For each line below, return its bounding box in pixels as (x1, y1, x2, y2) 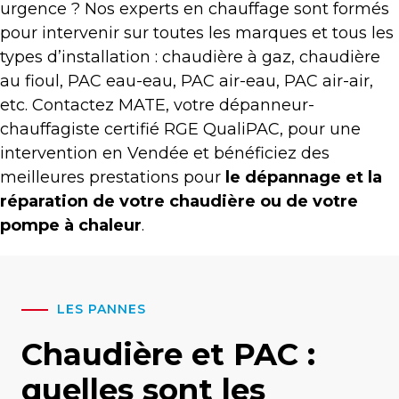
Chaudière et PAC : (21, 336, 315, 373)
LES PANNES (57, 301, 146, 317)
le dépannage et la (225, 167, 382, 187)
